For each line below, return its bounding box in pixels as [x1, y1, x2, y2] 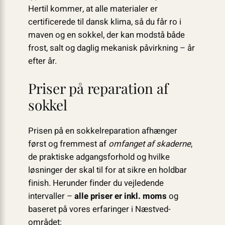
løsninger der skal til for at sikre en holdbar [28, 163, 187, 176]
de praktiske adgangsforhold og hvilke [28, 150, 170, 163]
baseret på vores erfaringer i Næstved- [28, 202, 171, 215]
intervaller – [28, 189, 74, 202]
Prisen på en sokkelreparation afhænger [28, 124, 177, 137]
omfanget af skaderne [108, 137, 191, 150]
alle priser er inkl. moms [74, 189, 167, 202]
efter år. [28, 55, 57, 68]
